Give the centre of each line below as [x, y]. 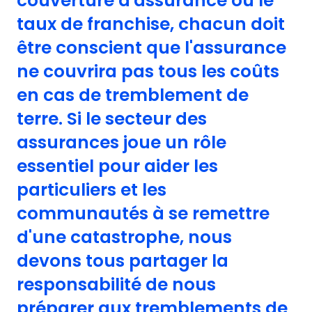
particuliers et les [92, 189]
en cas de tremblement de [133, 95]
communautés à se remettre [143, 213]
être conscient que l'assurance [151, 47]
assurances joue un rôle [122, 142]
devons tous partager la [123, 260]
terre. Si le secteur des [112, 118]
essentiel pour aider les [117, 166]
